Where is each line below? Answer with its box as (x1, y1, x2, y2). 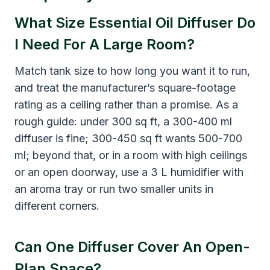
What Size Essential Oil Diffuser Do (14, 13, 256, 31)
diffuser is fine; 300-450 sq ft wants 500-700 (14, 131, 242, 145)
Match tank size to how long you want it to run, (14, 64, 250, 77)
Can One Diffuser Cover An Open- (14, 237, 250, 256)
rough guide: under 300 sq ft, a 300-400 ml (14, 115, 232, 128)
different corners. (14, 199, 99, 212)
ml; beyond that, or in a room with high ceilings (14, 148, 247, 162)
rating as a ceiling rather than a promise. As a (14, 98, 238, 111)
